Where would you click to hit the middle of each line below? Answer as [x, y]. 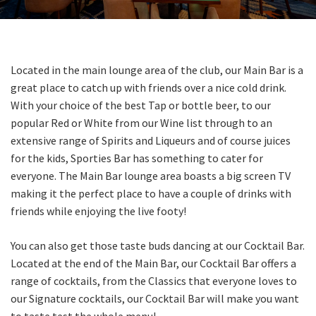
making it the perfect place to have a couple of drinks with [151, 193]
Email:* [44, 57]
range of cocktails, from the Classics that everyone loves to [154, 281]
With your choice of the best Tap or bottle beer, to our [141, 105]
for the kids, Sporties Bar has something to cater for [137, 158]
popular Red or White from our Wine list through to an [141, 123]
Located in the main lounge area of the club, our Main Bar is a [157, 70]
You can [28, 245]
